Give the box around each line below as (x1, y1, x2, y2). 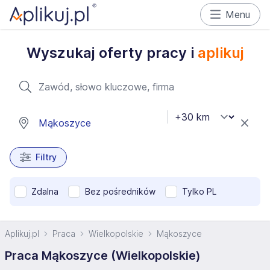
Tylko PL (182, 186, 216, 196)
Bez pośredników (85, 186, 155, 196)
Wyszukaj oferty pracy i (26, 44, 198, 61)
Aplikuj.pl (5, 228, 39, 239)
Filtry (35, 152, 57, 162)
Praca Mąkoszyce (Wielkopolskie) (5, 248, 201, 263)
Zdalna (31, 186, 58, 196)
